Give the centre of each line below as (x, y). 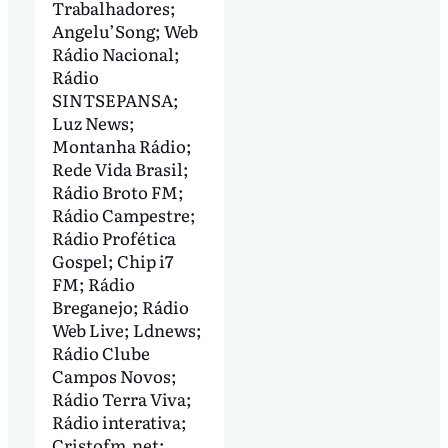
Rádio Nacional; (115, 53)
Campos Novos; (114, 375)
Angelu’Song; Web (124, 30)
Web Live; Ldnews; (126, 329)
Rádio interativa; (119, 421)
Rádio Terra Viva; (121, 398)
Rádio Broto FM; (117, 191)
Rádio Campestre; (123, 214)
